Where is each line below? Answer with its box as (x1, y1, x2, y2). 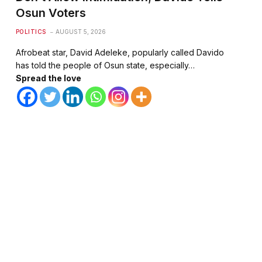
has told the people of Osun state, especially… (15, 60, 195, 71)
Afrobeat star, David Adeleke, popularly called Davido (15, 47, 224, 58)
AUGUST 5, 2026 (55, 28, 106, 36)
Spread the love (15, 73, 81, 84)
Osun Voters (15, 6, 86, 20)
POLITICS (15, 28, 46, 36)
